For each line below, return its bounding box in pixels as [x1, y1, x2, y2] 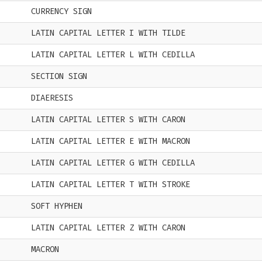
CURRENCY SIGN [31, 6, 92, 16]
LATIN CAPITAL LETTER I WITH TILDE [31, 28, 185, 38]
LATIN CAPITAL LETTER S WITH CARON [31, 115, 185, 125]
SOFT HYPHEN [31, 201, 82, 211]
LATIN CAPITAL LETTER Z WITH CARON [31, 223, 185, 233]
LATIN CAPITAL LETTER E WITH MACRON [31, 136, 190, 146]
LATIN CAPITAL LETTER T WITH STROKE [31, 180, 190, 189]
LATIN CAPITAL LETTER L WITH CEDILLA [31, 50, 195, 60]
